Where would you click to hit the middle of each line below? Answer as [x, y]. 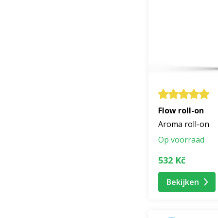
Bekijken [183, 182]
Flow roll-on [181, 111]
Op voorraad [181, 140]
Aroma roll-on [184, 124]
